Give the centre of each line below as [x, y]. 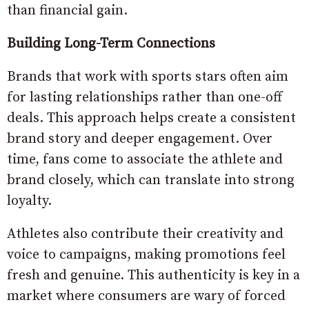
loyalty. [29, 201]
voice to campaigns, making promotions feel [146, 255]
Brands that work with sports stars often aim [148, 77]
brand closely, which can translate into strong [151, 180]
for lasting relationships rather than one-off [144, 98]
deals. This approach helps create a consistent [151, 118]
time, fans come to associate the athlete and [145, 160]
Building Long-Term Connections [111, 44]
